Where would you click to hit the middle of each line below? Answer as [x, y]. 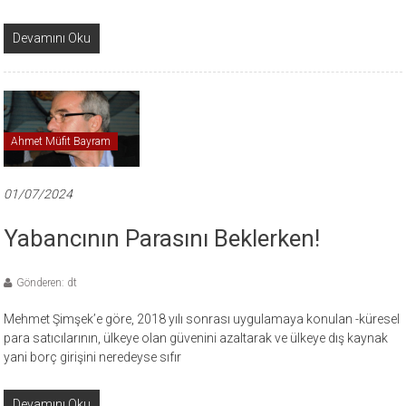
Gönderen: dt [47, 283]
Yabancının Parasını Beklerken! [162, 239]
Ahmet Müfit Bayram [61, 142]
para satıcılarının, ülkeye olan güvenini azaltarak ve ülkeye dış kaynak [196, 338]
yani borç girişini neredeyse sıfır [93, 358]
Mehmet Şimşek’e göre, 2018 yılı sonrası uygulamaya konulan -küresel [202, 319]
